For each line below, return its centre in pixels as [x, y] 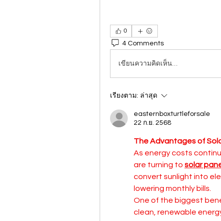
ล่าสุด [149, 96]
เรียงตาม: [124, 96]
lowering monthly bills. [172, 188]
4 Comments [143, 43]
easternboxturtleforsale [172, 114]
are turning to [159, 165]
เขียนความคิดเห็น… [148, 63]
